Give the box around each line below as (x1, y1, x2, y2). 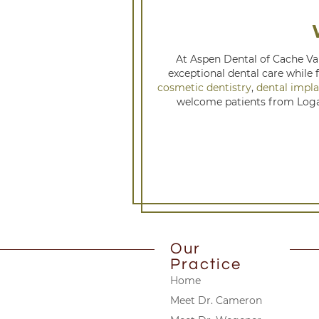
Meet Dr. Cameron (170, 293, 262, 307)
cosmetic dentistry (157, 80, 251, 94)
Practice (170, 256, 242, 273)
